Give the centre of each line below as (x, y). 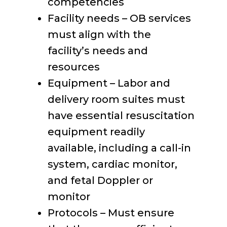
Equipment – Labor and (109, 83)
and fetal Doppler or (100, 180)
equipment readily (96, 132)
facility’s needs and (98, 51)
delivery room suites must (116, 99)
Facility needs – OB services (119, 18)
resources (74, 67)
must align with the (99, 34)
